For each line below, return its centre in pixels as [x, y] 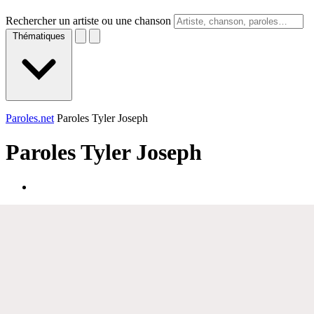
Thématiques [39, 36]
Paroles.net [30, 118]
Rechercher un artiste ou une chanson [88, 21]
